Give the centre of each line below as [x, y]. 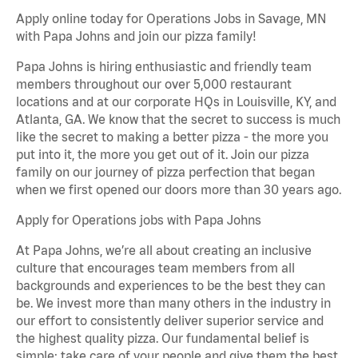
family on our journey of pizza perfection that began [165, 172]
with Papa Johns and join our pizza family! [136, 36]
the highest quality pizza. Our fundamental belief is [163, 338]
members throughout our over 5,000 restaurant [154, 84]
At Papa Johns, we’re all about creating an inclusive [164, 251]
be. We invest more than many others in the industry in [173, 303]
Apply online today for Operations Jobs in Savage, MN [171, 19]
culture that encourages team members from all [155, 268]
